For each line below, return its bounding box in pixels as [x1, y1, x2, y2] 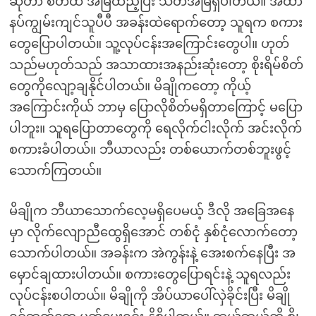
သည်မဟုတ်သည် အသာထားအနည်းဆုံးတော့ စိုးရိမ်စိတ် [8, 58, 303, 72]
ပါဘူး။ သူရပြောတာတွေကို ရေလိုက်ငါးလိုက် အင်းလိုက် [8, 121, 302, 135]
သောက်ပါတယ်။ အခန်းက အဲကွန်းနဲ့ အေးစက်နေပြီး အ [8, 246, 296, 260]
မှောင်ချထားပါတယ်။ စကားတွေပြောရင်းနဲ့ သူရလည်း [8, 267, 291, 281]
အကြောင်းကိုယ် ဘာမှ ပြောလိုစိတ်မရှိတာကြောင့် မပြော [8, 100, 303, 114]
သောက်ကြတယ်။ [8, 164, 102, 178]
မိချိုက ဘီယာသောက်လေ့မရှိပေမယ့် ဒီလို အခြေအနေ [8, 204, 294, 218]
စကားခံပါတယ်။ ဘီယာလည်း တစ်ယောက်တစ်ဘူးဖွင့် [8, 142, 291, 157]
